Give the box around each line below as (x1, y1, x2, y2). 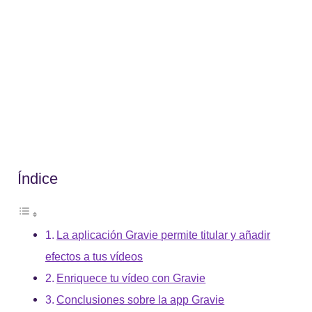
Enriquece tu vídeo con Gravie (56, 271, 206, 284)
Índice (17, 169, 58, 187)
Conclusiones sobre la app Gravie (56, 292, 225, 306)
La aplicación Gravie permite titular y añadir (56, 228, 271, 241)
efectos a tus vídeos (45, 249, 143, 263)
